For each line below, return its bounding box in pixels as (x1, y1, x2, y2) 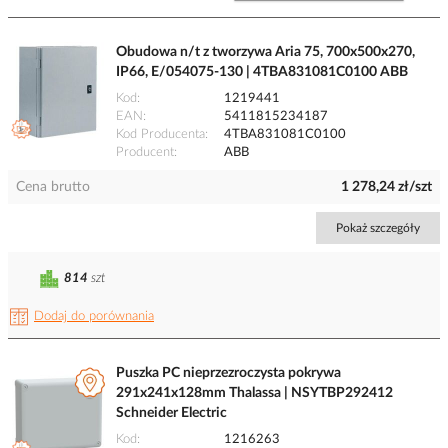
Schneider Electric (116, 406, 227, 421)
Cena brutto (16, 180, 90, 195)
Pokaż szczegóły (336, 222, 420, 235)
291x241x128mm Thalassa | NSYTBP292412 (116, 386, 393, 401)
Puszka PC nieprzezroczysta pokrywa (116, 366, 341, 381)
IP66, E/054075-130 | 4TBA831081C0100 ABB (116, 65, 408, 80)
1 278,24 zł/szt (341, 180, 432, 195)
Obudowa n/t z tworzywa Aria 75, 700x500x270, (116, 45, 415, 60)
